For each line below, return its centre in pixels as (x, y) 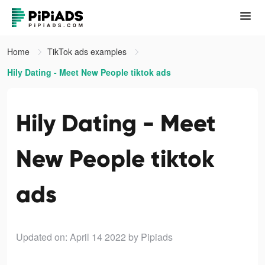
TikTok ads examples (88, 51)
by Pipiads (151, 237)
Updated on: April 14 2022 (71, 237)
